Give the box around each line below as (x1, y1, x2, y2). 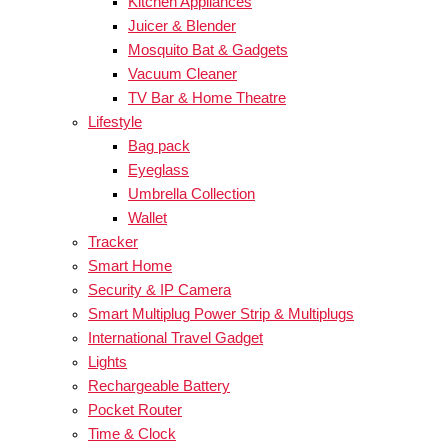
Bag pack (128, 138, 190, 155)
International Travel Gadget (88, 330, 263, 347)
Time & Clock (88, 426, 176, 443)
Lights (88, 354, 127, 371)
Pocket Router (88, 402, 182, 419)
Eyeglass (128, 162, 189, 179)
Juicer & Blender (128, 18, 236, 35)
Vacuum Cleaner (128, 66, 237, 83)
